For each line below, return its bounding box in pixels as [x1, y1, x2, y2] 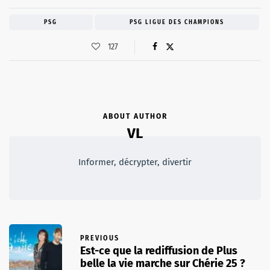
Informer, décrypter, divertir [78, 157, 192, 168]
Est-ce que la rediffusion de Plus [80, 243, 237, 257]
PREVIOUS [80, 233, 119, 242]
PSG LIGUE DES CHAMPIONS [129, 19, 224, 27]
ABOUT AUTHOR [102, 112, 168, 121]
